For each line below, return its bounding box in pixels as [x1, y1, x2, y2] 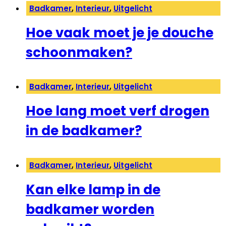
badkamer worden [26, 200, 154, 218]
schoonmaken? [26, 43, 132, 62]
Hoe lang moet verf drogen [26, 102, 209, 121]
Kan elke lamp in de [26, 180, 160, 199]
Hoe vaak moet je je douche [26, 24, 213, 42]
